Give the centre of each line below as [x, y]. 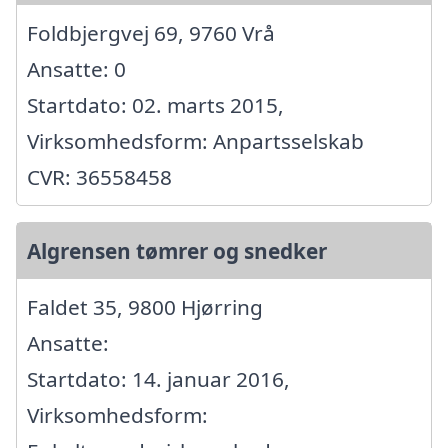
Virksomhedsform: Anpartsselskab [195, 140]
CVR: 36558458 [99, 176]
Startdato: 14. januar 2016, [158, 378]
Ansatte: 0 [76, 68]
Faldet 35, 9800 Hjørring [145, 306]
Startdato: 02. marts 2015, [155, 104]
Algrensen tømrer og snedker [177, 250]
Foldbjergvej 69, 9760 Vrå [151, 32]
